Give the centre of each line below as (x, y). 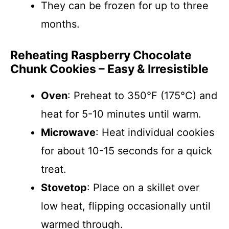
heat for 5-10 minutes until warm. (121, 114)
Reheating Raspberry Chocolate (101, 55)
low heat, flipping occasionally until (126, 206)
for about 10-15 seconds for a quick (127, 151)
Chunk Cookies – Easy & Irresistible (109, 69)
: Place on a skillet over (143, 188)
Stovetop (64, 188)
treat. (54, 169)
